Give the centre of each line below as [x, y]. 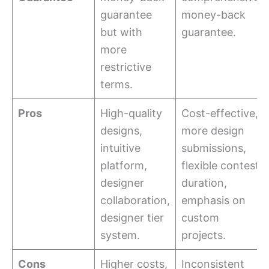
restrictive [126, 67]
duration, [204, 183]
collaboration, [135, 201]
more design [213, 131]
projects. [204, 235]
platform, [124, 166]
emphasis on [213, 201]
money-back [213, 15]
